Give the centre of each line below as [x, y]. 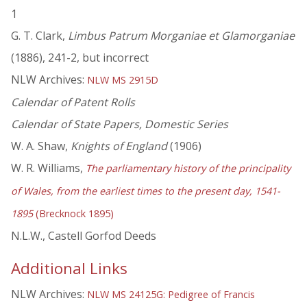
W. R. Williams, [48, 168]
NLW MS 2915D [123, 80]
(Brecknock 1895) [73, 214]
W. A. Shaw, [41, 146]
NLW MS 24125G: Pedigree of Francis [171, 295]
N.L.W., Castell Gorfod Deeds [84, 236]
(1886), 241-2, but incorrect [80, 58]
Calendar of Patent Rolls [73, 102]
